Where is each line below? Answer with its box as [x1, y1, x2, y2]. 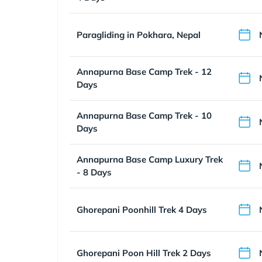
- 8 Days [77, 167, 112, 178]
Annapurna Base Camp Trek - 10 [77, 110, 212, 121]
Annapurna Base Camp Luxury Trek [77, 154, 223, 165]
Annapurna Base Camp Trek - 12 [77, 66, 212, 77]
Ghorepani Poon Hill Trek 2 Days [77, 247, 211, 258]
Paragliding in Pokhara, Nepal [77, 29, 201, 40]
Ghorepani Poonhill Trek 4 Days [77, 204, 207, 215]
